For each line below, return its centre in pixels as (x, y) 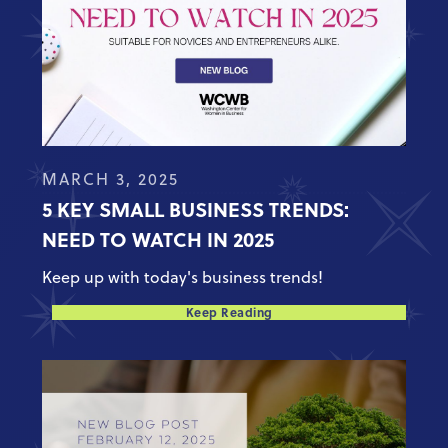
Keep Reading (229, 312)
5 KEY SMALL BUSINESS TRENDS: (196, 209)
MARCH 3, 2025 (111, 179)
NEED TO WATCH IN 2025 (158, 239)
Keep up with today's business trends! (183, 277)
